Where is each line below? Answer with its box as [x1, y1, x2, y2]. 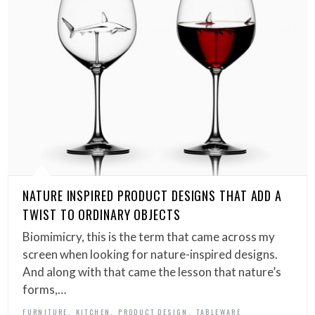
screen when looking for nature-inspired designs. [22, 246, 278, 262]
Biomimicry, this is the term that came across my [22, 229, 276, 244]
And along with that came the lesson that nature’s [22, 264, 282, 279]
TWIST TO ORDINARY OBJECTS [22, 205, 181, 224]
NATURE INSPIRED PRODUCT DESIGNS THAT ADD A [22, 186, 283, 205]
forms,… [22, 281, 67, 297]
